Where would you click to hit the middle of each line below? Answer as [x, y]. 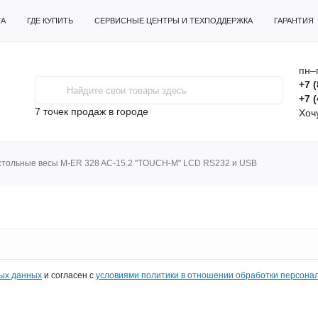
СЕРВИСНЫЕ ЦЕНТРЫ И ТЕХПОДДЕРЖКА [174, 21]
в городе [127, 111]
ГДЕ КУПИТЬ [50, 21]
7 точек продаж [70, 111]
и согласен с [69, 275]
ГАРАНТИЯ [294, 21]
